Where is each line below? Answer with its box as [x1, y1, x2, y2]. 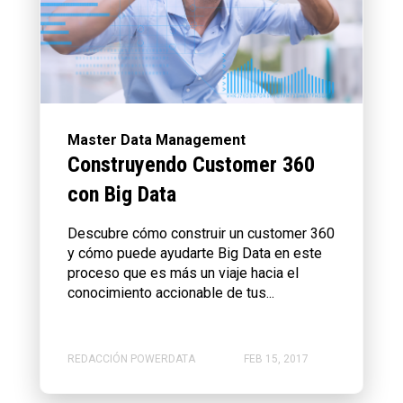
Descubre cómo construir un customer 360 [67, 224, 335, 242]
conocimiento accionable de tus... [67, 283, 274, 301]
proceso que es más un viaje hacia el [67, 264, 299, 282]
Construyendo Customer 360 [67, 151, 315, 177]
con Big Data [67, 181, 176, 207]
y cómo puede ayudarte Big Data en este [67, 244, 322, 262]
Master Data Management [67, 130, 246, 148]
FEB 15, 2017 [244, 353, 309, 366]
